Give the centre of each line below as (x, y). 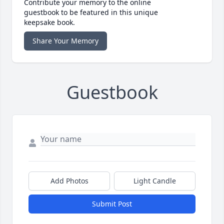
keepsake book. (49, 22)
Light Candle (155, 181)
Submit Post (112, 204)
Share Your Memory (65, 41)
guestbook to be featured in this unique (91, 12)
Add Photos (69, 181)
